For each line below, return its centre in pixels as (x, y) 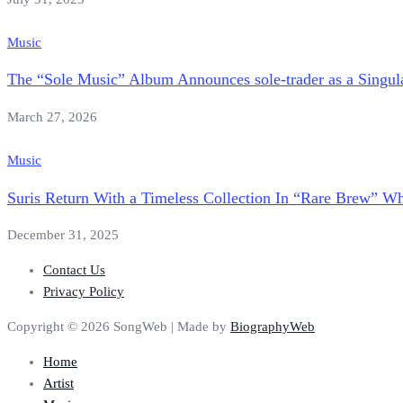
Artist (58, 384)
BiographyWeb (273, 327)
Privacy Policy (84, 292)
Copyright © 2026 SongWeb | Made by (119, 327)
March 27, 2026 (52, 116)
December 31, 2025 (63, 235)
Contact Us (74, 270)
